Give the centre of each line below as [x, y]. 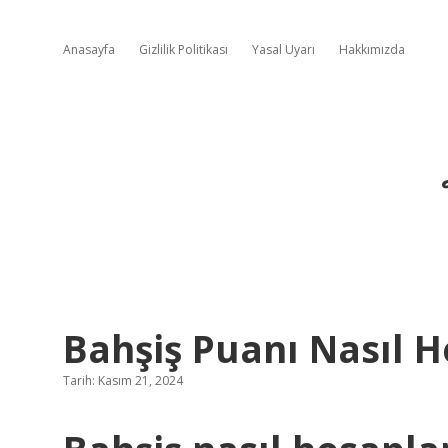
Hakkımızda [372, 49]
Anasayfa [89, 49]
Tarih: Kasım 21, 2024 [123, 380]
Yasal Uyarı [283, 49]
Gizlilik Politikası [183, 49]
